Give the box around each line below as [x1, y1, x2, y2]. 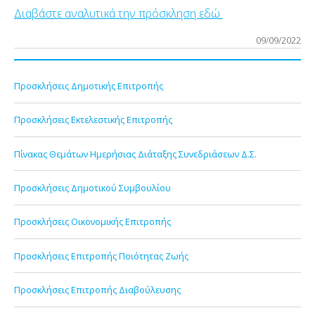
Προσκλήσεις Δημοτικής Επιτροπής [14, 79, 163, 93]
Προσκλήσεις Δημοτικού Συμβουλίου [14, 181, 171, 195]
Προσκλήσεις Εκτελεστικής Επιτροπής [14, 113, 172, 127]
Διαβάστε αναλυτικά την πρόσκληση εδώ [14, 5, 223, 21]
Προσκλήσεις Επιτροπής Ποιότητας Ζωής [14, 249, 188, 262]
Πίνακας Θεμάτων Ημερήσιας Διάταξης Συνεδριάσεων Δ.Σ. [14, 147, 257, 160]
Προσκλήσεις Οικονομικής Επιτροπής [14, 215, 171, 229]
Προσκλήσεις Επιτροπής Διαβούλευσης [14, 283, 181, 296]
